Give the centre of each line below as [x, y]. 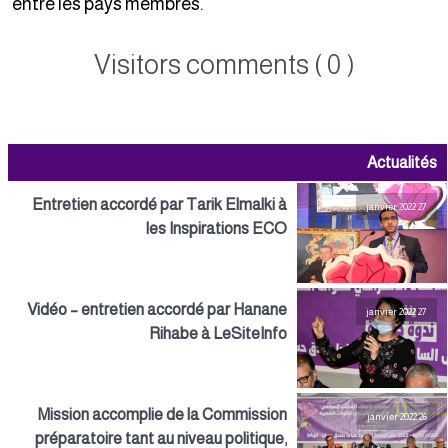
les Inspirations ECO [220, 228]
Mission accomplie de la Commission [166, 414]
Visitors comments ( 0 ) [228, 65]
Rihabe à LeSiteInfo [222, 333]
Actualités [406, 162]
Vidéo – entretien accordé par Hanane [161, 309]
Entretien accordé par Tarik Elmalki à [163, 204]
